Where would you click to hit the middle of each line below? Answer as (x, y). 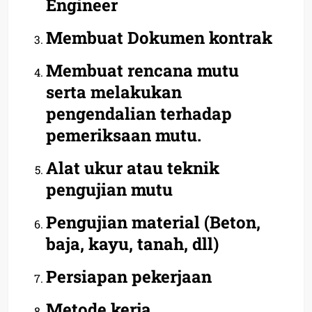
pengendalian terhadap (139, 113)
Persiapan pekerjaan (129, 276)
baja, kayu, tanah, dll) (132, 243)
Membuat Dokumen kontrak (159, 37)
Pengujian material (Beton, (153, 222)
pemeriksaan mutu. (124, 135)
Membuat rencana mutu (142, 70)
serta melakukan (114, 92)
